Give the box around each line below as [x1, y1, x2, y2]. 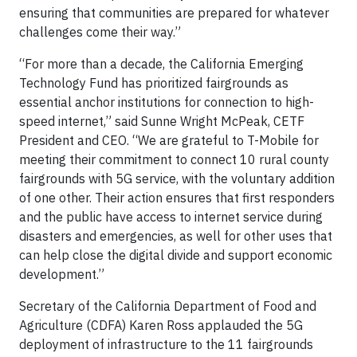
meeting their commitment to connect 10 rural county [19, 151, 329, 167]
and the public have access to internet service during [19, 209, 323, 225]
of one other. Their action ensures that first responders [19, 190, 335, 206]
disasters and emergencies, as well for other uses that [19, 228, 332, 244]
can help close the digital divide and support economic [19, 247, 332, 263]
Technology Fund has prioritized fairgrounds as [19, 75, 288, 91]
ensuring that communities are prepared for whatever [19, 5, 329, 21]
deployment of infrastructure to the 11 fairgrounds [19, 336, 313, 352]
